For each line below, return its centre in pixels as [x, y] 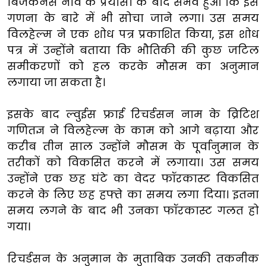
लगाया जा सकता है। [56, 82]
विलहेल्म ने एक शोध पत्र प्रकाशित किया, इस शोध [133, 34]
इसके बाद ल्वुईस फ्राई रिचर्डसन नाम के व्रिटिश [133, 114]
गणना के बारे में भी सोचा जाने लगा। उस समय [133, 18]
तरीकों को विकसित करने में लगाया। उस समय [133, 162]
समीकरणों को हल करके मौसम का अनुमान [133, 66]
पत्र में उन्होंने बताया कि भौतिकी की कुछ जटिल [133, 50]
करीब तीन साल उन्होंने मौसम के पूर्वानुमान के [133, 146]
